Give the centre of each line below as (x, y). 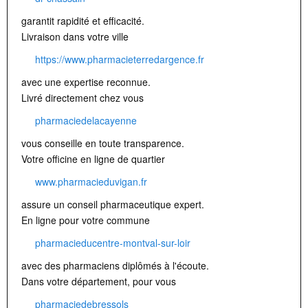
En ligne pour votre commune (86, 220)
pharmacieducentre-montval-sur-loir (113, 243)
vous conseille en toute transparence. (103, 143)
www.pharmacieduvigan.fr (91, 182)
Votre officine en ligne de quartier (93, 159)
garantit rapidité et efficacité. (83, 21)
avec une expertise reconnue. (86, 82)
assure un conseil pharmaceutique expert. (113, 205)
